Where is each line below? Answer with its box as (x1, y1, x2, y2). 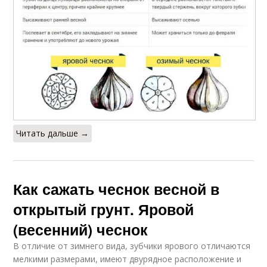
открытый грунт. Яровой (13, 198, 194, 220)
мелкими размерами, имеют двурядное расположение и (13, 253, 242, 265)
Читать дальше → (16, 127, 89, 139)
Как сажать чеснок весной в (13, 178, 220, 200)
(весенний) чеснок (13, 218, 148, 240)
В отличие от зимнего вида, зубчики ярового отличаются (13, 240, 251, 252)
